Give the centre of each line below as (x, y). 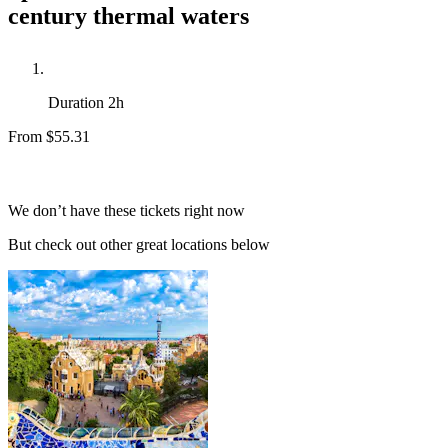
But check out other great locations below (139, 244)
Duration (78, 102)
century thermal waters (128, 15)
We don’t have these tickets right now (126, 210)
